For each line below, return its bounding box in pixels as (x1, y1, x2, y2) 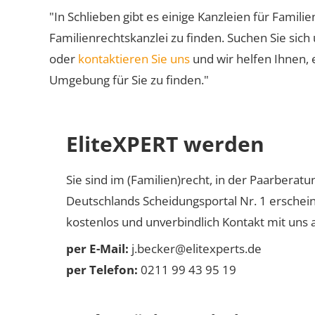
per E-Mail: (66, 240, 129, 257)
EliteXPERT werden (66, 129, 264, 158)
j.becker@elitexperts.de (129, 240, 262, 257)
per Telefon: (66, 262, 138, 278)
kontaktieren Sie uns (78, 51, 190, 67)
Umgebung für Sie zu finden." (49, 72, 209, 88)
